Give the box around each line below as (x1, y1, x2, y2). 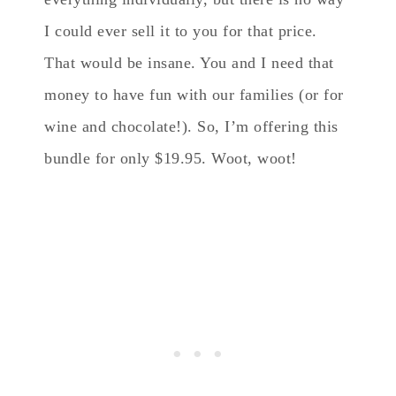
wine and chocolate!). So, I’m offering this (44, 117, 339, 135)
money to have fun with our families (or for (44, 85, 344, 103)
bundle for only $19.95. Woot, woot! (44, 148, 297, 167)
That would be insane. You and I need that (44, 53, 334, 72)
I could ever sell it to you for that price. (44, 21, 317, 40)
